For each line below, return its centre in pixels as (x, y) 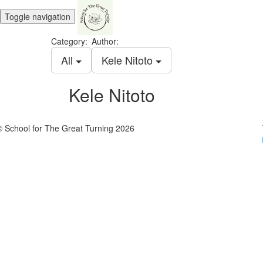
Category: (69, 41)
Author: (105, 41)
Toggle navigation (38, 16)
